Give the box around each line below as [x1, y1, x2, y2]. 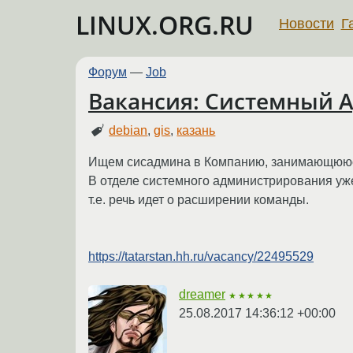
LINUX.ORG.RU [76, 8, 254, 42]
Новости [279, 15, 334, 32]
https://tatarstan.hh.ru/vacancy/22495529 [88, 249, 314, 263]
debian [109, 123, 148, 137]
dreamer [179, 287, 225, 301]
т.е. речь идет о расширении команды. [88, 192, 309, 206]
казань [176, 123, 216, 137]
